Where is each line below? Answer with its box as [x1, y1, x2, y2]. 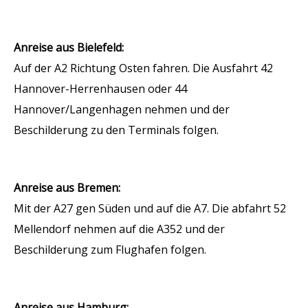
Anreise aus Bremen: [14, 180, 120, 195]
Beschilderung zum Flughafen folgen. [14, 242, 206, 257]
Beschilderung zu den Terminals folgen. [14, 122, 219, 137]
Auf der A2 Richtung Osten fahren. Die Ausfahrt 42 [14, 60, 273, 76]
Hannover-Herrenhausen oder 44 [14, 81, 187, 96]
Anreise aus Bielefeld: [14, 40, 124, 55]
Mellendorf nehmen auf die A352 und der [14, 221, 225, 236]
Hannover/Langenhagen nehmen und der [14, 102, 230, 117]
